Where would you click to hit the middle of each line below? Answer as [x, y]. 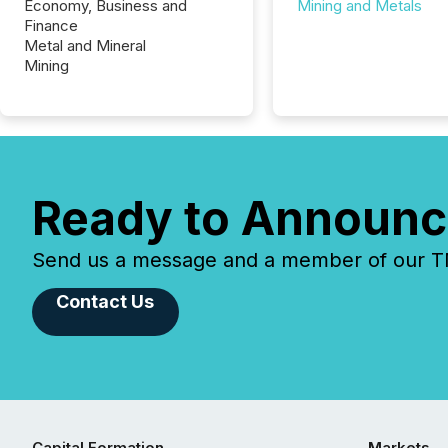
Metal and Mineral [85, 45]
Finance [51, 25]
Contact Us [105, 301]
